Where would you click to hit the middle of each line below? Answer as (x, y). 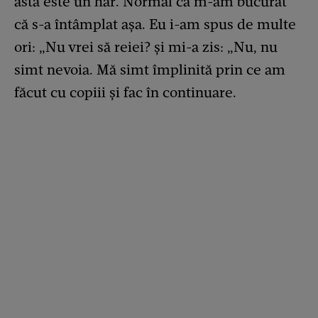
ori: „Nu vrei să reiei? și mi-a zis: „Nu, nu (146, 47)
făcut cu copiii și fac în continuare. (125, 93)
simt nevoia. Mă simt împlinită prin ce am (150, 70)
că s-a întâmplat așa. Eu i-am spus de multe (155, 24)
